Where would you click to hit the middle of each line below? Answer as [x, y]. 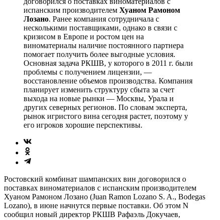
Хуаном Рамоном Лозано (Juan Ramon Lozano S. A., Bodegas [105, 196]
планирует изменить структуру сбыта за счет [99, 89]
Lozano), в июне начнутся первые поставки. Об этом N [96, 205]
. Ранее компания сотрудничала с [104, 19]
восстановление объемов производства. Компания [108, 81]
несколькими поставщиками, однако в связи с [100, 27]
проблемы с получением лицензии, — [88, 72]
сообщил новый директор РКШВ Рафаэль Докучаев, [92, 214]
